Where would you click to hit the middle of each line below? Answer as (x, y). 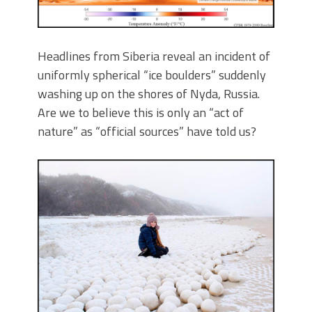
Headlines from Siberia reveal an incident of (154, 56)
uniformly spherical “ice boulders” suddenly (152, 75)
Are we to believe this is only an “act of (141, 113)
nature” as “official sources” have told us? (147, 132)
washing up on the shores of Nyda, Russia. (149, 94)
